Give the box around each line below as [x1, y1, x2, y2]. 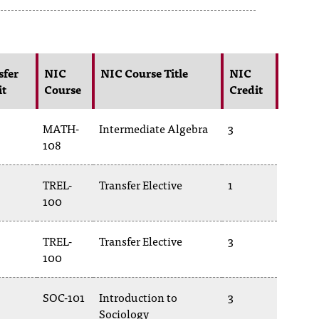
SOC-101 [43, 288, 85, 306]
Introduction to [99, 288, 177, 306]
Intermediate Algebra [99, 119, 208, 137]
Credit [229, 80, 263, 98]
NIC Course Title [100, 63, 188, 82]
